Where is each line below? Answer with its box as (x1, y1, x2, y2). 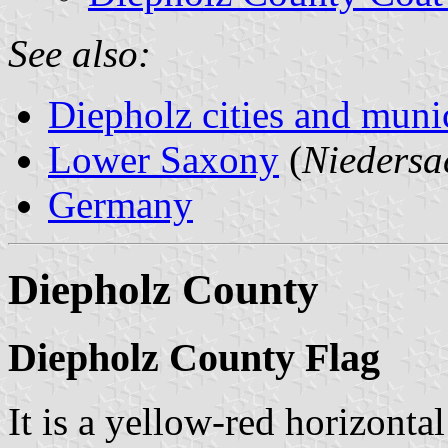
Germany (48, 182, 193, 226)
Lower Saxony (48, 137, 279, 181)
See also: (8, 31, 151, 75)
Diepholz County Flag (8, 334, 380, 380)
